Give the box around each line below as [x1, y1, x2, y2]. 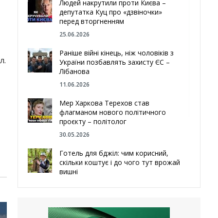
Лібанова [59, 67, 90, 76]
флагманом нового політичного [59, 108, 166, 117]
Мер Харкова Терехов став [59, 98, 150, 108]
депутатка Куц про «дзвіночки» [59, 7, 163, 17]
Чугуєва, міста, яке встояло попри [59, 208, 173, 217]
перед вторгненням [59, 17, 125, 26]
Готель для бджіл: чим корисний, [59, 148, 169, 158]
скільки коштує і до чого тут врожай [59, 158, 181, 167]
